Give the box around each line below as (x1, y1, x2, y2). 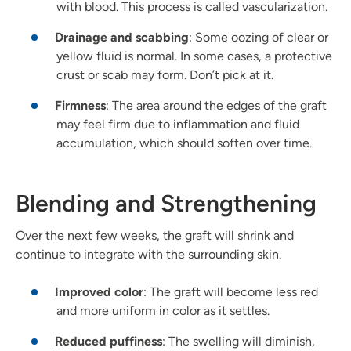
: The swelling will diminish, (162, 334, 315, 349)
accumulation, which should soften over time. (56, 136, 312, 151)
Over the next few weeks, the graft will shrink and (16, 228, 294, 244)
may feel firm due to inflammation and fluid (56, 117, 299, 132)
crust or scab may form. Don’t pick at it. (56, 67, 273, 83)
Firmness (55, 98, 106, 114)
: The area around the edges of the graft (106, 98, 327, 114)
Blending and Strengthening (16, 189, 317, 219)
